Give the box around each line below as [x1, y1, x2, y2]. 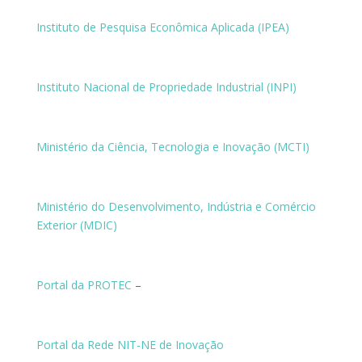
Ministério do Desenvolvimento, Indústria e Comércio [36, 199, 316, 214]
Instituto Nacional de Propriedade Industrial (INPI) [36, 79, 297, 95]
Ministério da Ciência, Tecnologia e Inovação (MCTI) [36, 139, 309, 154]
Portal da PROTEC [36, 277, 132, 293]
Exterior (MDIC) [36, 217, 117, 233]
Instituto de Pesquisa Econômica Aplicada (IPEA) [36, 19, 289, 35]
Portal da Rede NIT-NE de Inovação [36, 337, 224, 352]
